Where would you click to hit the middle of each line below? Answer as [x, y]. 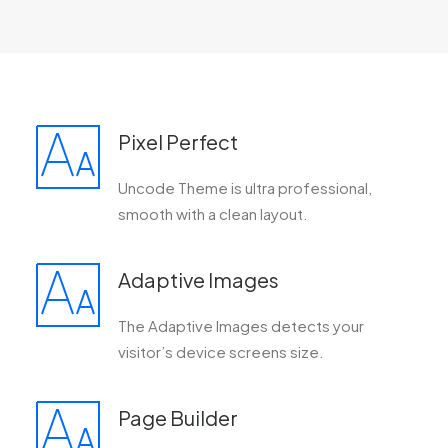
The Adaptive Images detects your [241, 325]
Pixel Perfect [178, 141]
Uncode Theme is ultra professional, [245, 187]
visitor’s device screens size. [221, 351]
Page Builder [178, 417]
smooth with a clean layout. [213, 213]
